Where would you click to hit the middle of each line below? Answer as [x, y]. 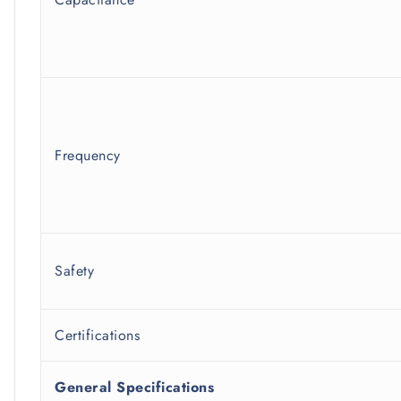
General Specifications [134, 388]
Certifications [97, 336]
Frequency [88, 156]
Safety [74, 271]
